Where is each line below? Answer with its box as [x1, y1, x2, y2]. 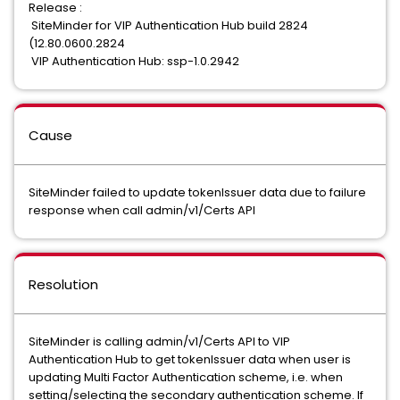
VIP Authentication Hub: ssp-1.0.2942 [29, 53, 239, 71]
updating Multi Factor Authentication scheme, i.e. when [29, 369, 343, 387]
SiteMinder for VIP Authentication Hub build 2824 [29, 17, 308, 35]
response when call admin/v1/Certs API [29, 202, 255, 220]
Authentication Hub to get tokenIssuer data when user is [29, 351, 351, 369]
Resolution [29, 275, 98, 295]
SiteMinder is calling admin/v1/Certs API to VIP [29, 333, 290, 351]
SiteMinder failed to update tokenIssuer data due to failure [29, 184, 366, 202]
